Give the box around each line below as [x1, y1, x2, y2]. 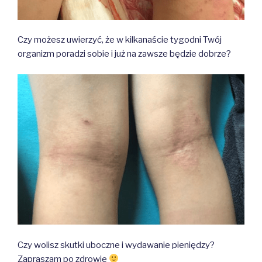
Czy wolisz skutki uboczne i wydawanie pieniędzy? [18, 239, 215, 250]
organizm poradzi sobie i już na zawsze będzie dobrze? [18, 49, 231, 60]
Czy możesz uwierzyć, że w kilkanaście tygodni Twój [18, 35, 222, 46]
